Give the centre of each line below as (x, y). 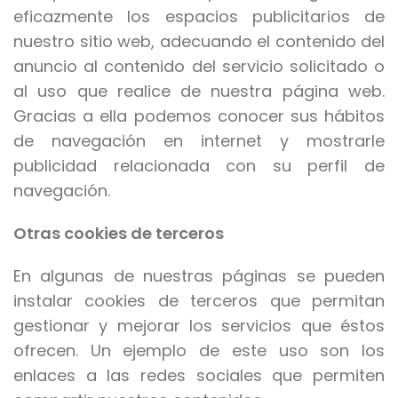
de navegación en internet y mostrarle (199, 141)
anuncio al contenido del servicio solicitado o (199, 67)
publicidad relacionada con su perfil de (199, 166)
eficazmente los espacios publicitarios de (199, 17)
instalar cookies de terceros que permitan (199, 301)
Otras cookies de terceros (119, 234)
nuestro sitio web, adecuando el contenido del (199, 42)
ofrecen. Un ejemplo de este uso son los (199, 351)
